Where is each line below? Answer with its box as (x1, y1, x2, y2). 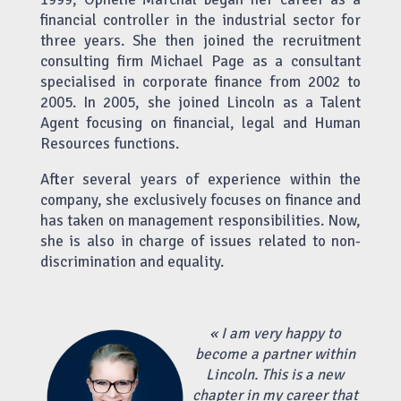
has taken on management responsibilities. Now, (39, 210, 362, 230)
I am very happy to (220, 323, 341, 343)
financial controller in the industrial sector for (39, 10, 362, 30)
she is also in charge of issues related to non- (39, 231, 362, 251)
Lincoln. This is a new (206, 364, 345, 384)
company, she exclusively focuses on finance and (39, 190, 362, 209)
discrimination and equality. (39, 252, 224, 271)
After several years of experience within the (39, 169, 362, 189)
